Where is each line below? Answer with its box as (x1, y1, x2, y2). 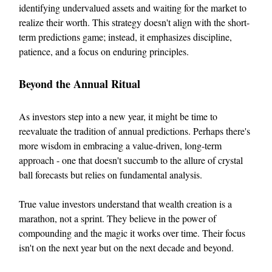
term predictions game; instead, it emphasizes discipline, (19, 30, 232, 44)
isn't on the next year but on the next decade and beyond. (19, 241, 234, 254)
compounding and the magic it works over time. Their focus (19, 226, 245, 240)
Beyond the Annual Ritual (19, 76, 140, 92)
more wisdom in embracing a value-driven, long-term (19, 139, 222, 152)
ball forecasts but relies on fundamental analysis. (19, 168, 202, 182)
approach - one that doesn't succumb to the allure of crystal (19, 154, 243, 167)
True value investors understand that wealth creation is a (19, 197, 232, 211)
